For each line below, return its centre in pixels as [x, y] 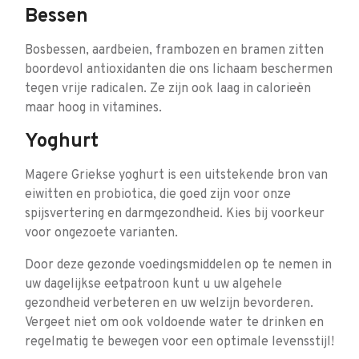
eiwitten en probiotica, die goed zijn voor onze [158, 195]
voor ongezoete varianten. [101, 233]
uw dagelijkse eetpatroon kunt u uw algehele [153, 284]
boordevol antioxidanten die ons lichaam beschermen [179, 70]
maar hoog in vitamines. [93, 108]
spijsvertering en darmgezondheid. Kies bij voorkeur [175, 214]
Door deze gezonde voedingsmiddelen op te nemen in [178, 265]
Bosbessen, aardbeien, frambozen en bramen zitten [174, 50]
